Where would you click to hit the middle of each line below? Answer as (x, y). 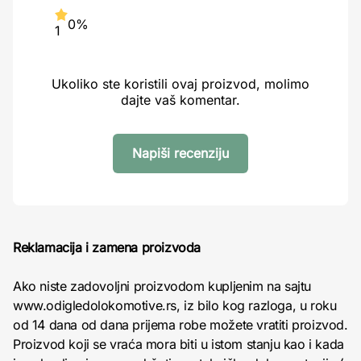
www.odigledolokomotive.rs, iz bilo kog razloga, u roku (175, 305)
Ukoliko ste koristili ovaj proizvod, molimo (180, 83)
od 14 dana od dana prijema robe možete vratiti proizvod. (180, 324)
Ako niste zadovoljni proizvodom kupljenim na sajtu (162, 286)
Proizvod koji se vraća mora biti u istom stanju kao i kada (178, 344)
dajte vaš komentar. (180, 100)
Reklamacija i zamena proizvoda (107, 247)
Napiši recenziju (180, 153)
